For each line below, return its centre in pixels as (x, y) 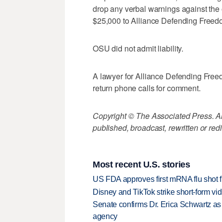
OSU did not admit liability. (138, 49)
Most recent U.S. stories (141, 164)
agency (105, 217)
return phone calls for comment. (147, 88)
